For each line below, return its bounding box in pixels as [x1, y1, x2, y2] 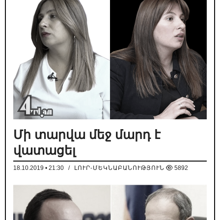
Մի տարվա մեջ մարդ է [13, 128, 161, 142]
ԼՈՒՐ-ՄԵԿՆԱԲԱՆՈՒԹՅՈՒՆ [74, 165, 165, 172]
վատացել [13, 143, 76, 158]
